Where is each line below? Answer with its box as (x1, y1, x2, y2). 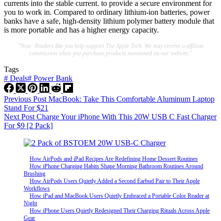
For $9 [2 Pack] (4, 121, 53, 130)
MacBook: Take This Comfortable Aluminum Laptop (48, 94, 215, 103)
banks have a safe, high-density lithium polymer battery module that (4, 16, 214, 25)
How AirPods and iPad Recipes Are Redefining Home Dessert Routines (30, 155, 198, 162)
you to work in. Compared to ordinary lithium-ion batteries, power (4, 7, 210, 16)
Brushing (24, 170, 45, 177)
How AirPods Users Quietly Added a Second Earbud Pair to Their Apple (30, 177, 200, 184)
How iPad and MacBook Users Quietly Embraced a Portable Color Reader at (30, 192, 209, 199)
